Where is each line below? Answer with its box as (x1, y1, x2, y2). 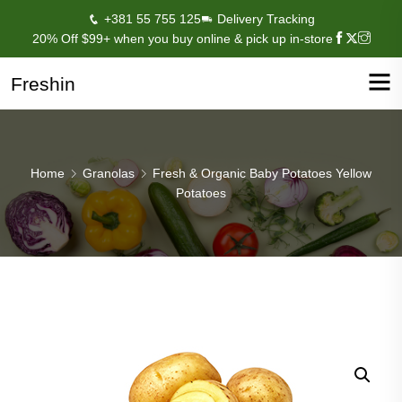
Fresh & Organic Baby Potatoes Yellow (153, 166, 371, 180)
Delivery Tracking (216, 12, 315, 26)
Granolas (83, 166, 135, 180)
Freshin (11, 73, 75, 94)
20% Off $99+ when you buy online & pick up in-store (31, 31, 333, 46)
